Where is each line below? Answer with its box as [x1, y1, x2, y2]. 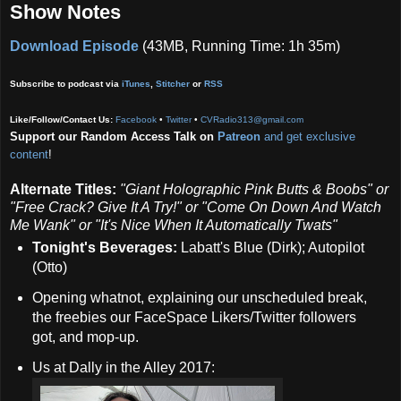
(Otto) [31, 260, 71, 276]
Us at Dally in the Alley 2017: [31, 360, 215, 376]
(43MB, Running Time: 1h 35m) [139, 38, 340, 55]
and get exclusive [260, 130, 355, 144]
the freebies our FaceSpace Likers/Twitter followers [31, 310, 356, 326]
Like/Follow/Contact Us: [10, 115, 113, 125]
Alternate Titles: [10, 182, 116, 198]
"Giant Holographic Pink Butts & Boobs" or [120, 182, 388, 198]
